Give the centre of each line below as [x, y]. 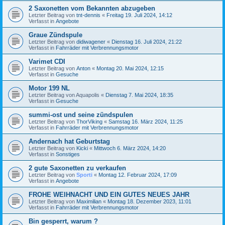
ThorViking [89, 121]
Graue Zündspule [55, 35]
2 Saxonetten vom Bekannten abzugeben [92, 8]
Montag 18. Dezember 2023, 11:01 [149, 201]
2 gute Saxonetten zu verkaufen [77, 168]
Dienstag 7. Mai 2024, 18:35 [139, 95]
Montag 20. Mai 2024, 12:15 [130, 68]
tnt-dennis [88, 15]
